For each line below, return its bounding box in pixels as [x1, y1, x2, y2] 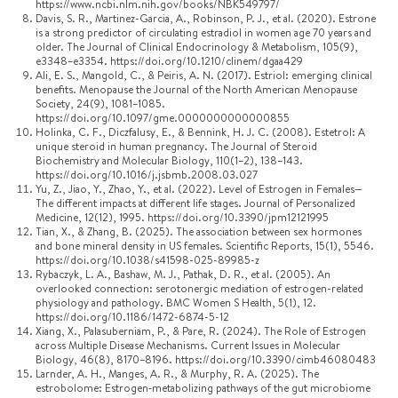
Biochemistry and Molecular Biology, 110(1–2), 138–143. [36, 153, 303, 168]
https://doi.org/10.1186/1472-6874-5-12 [36, 309, 229, 324]
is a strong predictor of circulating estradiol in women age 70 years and [36, 25, 371, 40]
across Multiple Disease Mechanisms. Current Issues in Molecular [36, 338, 340, 353]
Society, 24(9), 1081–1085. [36, 96, 165, 111]
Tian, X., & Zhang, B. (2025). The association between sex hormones [36, 224, 362, 239]
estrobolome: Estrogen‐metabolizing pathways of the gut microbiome [36, 380, 370, 395]
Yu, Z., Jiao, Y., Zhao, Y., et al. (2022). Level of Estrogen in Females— [36, 181, 362, 196]
